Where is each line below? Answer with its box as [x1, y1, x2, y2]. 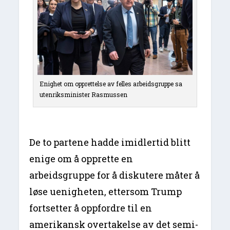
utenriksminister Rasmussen [40, 90, 128, 99]
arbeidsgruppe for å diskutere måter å [29, 169, 200, 182]
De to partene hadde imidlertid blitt [29, 136, 191, 149]
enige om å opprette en [29, 152, 133, 165]
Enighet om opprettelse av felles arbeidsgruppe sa [40, 80, 183, 88]
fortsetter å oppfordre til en [29, 202, 152, 215]
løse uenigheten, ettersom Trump [29, 185, 182, 198]
